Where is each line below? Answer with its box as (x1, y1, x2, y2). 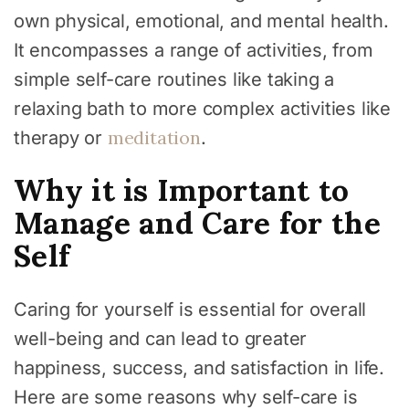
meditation (107, 125, 201, 149)
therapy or (14, 126, 108, 149)
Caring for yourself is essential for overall (14, 298, 367, 320)
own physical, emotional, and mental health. (14, 9, 389, 32)
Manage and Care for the (14, 203, 381, 242)
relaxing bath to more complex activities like (14, 97, 391, 120)
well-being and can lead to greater (14, 327, 308, 350)
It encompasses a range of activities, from (14, 38, 373, 61)
